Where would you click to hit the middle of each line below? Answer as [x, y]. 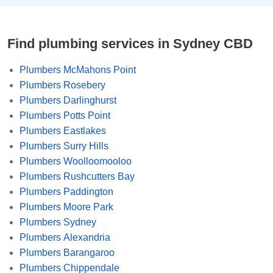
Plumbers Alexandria [65, 237]
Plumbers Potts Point [65, 115]
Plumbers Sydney [58, 222]
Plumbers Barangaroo [67, 252]
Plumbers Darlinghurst [68, 100]
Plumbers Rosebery [62, 85]
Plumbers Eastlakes [63, 130]
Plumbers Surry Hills [64, 146]
